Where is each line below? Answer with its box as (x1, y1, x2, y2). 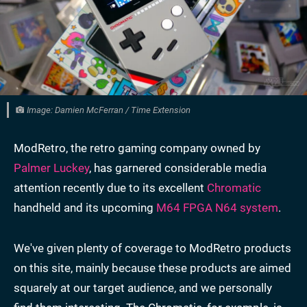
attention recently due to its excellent (14, 180, 207, 195)
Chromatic (207, 180, 261, 195)
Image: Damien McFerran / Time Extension (25, 104, 191, 115)
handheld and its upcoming (14, 200, 156, 214)
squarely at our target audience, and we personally (14, 280, 272, 295)
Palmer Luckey (14, 160, 89, 175)
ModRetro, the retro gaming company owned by (14, 140, 260, 155)
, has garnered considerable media (89, 160, 267, 175)
